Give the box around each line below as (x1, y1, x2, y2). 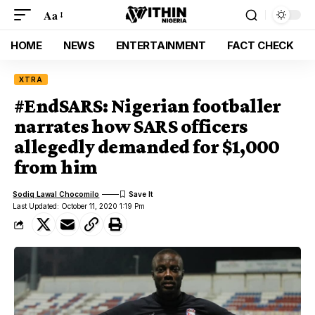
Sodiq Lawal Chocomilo (13, 189, 100, 198)
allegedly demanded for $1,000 (14, 136, 280, 157)
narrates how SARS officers (14, 115, 247, 137)
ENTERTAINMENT (115, 38, 206, 52)
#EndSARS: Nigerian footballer (14, 95, 281, 117)
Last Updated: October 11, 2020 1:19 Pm (13, 202, 146, 210)
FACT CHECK (226, 38, 294, 52)
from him (14, 156, 98, 178)
